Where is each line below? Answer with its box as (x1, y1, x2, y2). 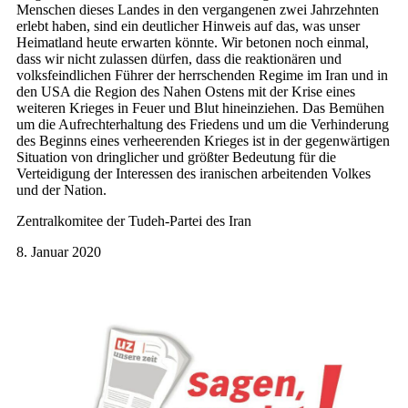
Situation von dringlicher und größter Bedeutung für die (16, 149, 336, 166)
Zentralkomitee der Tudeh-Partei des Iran (16, 213, 251, 229)
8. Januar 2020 (16, 244, 101, 260)
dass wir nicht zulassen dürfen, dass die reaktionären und (16, 51, 342, 67)
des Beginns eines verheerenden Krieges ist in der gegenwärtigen (16, 133, 390, 149)
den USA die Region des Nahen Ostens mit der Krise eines (16, 84, 355, 100)
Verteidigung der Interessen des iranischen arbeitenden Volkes (16, 166, 371, 182)
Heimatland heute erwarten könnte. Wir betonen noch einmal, (16, 35, 369, 51)
